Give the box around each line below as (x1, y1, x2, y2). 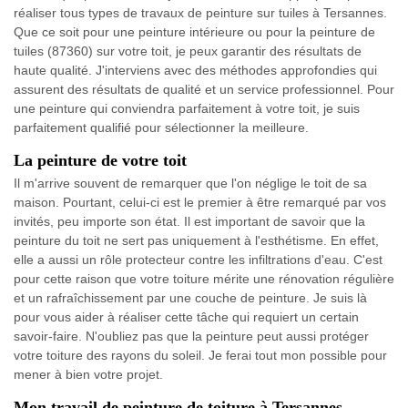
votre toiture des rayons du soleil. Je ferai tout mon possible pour (14, 347, 387, 362)
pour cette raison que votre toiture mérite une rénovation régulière (14, 270, 394, 286)
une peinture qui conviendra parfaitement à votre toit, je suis (14, 100, 360, 116)
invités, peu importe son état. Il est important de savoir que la (14, 213, 365, 229)
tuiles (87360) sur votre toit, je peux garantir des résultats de (14, 43, 362, 58)
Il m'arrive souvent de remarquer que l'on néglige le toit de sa (14, 175, 367, 190)
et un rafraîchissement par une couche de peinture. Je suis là (14, 290, 367, 305)
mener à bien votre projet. (14, 366, 163, 382)
